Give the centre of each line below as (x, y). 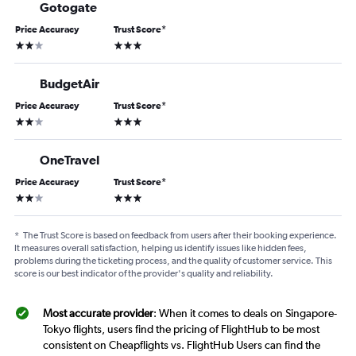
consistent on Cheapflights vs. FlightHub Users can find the (182, 345)
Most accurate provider (98, 313)
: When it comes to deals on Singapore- (245, 313)
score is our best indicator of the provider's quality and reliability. (144, 274)
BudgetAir (70, 84)
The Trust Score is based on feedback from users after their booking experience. (180, 236)
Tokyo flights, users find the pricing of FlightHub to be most (181, 329)
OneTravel (70, 160)
